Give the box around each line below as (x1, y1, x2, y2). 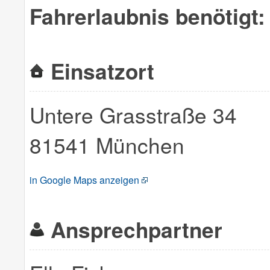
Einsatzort (51, 55, 155, 86)
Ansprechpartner (51, 214, 223, 245)
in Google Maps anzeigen (30, 173, 139, 187)
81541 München (30, 130, 184, 160)
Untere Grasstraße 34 (30, 99, 237, 130)
